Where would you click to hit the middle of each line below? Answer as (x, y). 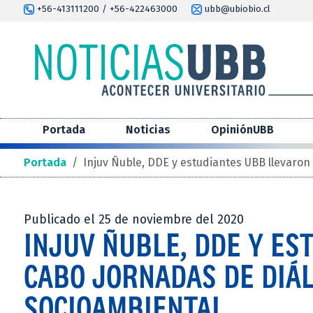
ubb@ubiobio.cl (236, 9)
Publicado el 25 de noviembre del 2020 (134, 220)
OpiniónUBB (242, 130)
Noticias (148, 130)
